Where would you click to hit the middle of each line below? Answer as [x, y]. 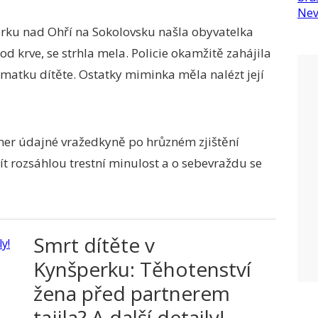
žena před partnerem [132, 293]
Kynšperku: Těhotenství [142, 269]
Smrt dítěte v [94, 245]
